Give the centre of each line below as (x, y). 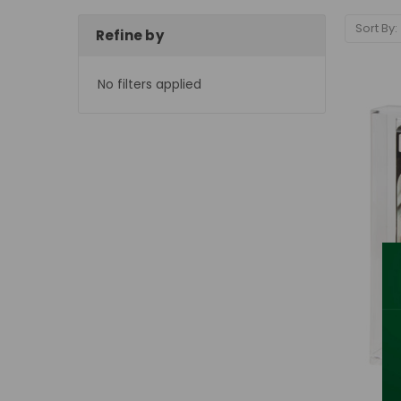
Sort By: (376, 29)
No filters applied (149, 84)
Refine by (129, 36)
